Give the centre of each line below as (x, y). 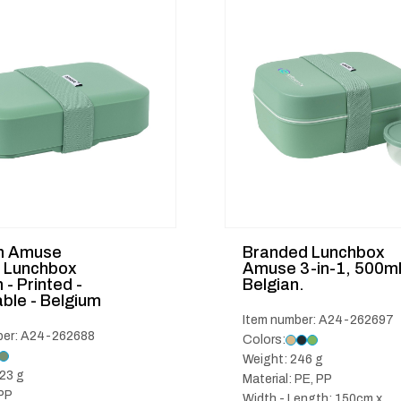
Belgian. (273, 285)
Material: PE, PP (287, 379)
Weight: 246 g (283, 359)
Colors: (264, 340)
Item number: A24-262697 (318, 320)
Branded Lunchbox (314, 252)
